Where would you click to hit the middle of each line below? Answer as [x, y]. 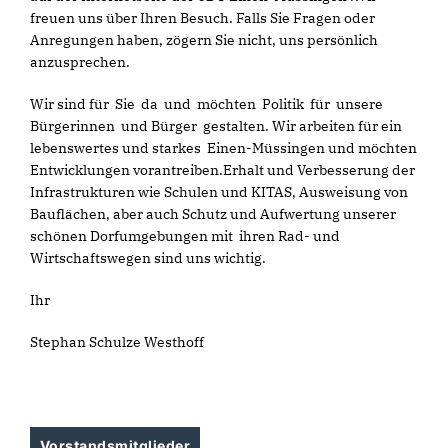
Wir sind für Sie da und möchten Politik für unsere [208, 103]
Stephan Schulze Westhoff [117, 341]
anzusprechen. [81, 61]
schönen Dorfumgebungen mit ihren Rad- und [185, 235]
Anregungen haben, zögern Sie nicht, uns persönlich [204, 39]
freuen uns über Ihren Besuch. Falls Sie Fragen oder [202, 17]
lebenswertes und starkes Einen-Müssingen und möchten [223, 147]
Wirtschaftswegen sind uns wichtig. [148, 257]
